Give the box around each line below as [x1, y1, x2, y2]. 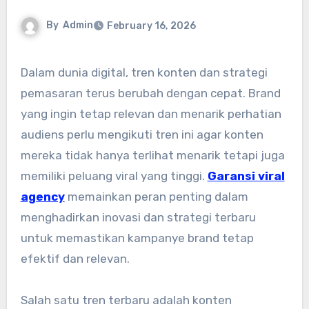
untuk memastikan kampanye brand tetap [20, 231, 254, 246]
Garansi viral [207, 169, 285, 183]
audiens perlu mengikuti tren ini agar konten [20, 128, 263, 142]
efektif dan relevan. [20, 252, 130, 266]
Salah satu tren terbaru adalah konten [20, 293, 232, 308]
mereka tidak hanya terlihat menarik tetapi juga [20, 148, 285, 163]
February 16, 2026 [106, 20, 196, 32]
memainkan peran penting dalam [64, 190, 248, 204]
